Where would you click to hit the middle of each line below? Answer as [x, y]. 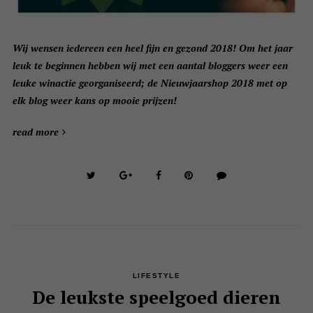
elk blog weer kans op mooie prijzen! [94, 101]
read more [35, 132]
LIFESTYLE [156, 276]
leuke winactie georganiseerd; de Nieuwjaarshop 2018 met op [150, 83]
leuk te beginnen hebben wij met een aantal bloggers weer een [150, 66]
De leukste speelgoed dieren [156, 297]
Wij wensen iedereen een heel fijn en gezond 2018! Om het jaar [152, 48]
